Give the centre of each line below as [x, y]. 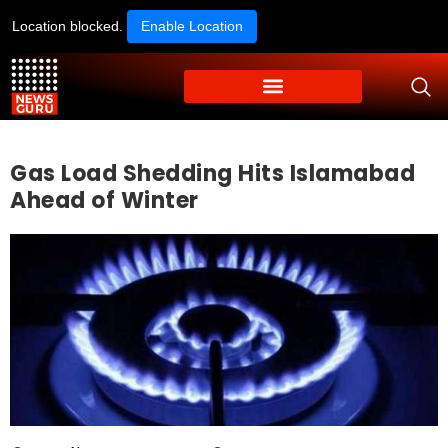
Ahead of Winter [104, 200]
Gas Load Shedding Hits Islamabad [212, 173]
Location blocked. [69, 26]
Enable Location [192, 26]
